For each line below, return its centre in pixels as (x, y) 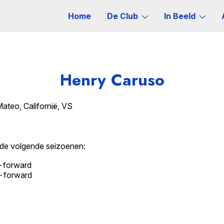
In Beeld (180, 16)
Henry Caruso (112, 80)
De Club (122, 16)
